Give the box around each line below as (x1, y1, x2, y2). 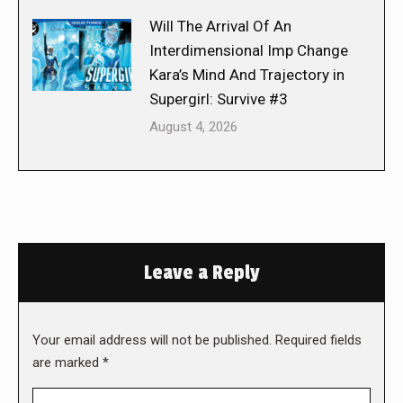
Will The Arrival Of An (149, 17, 291, 36)
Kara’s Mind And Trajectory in (149, 66, 345, 85)
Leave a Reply (143, 261, 260, 285)
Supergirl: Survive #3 (149, 90, 288, 109)
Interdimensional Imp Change (149, 41, 348, 60)
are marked (32, 354, 103, 372)
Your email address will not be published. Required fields (32, 332, 362, 349)
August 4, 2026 (149, 119, 237, 136)
